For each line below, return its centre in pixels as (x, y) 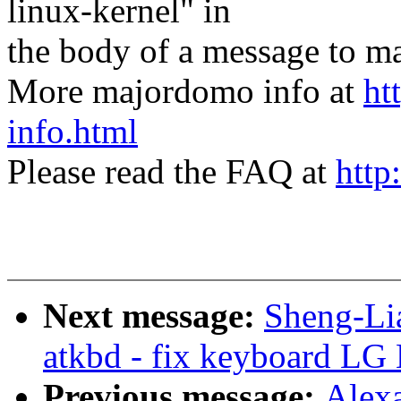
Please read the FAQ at (171, 172)
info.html (73, 132)
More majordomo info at (185, 91)
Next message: (154, 316)
